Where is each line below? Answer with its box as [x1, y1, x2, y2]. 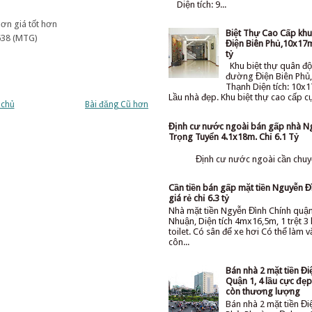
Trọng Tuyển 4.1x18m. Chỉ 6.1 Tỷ [169, 131, 299, 142]
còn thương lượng [226, 286, 301, 297]
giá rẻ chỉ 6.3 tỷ [169, 193, 229, 204]
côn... [169, 237, 189, 248]
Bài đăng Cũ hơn [85, 99, 148, 109]
